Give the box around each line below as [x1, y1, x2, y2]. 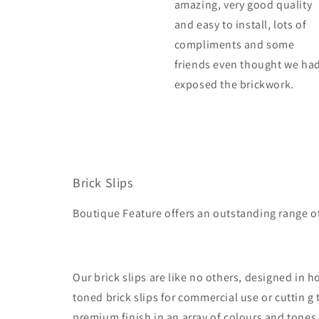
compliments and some [174, 36, 295, 52]
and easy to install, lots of [174, 16, 307, 32]
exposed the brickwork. [174, 76, 294, 92]
